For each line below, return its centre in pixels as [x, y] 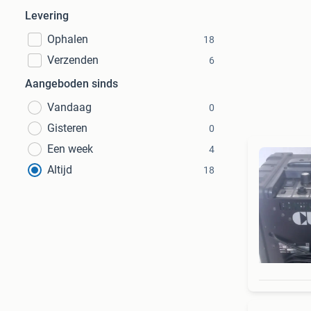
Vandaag [69, 107]
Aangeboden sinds [72, 84]
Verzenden [73, 60]
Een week [70, 149]
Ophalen [68, 39]
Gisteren [67, 128]
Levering [47, 16]
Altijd [60, 170]
